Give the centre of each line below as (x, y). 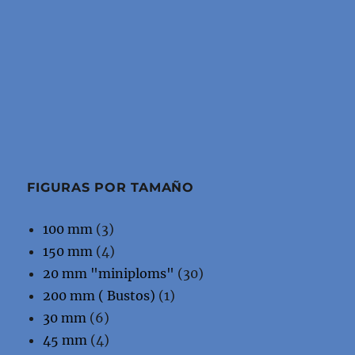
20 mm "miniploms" (109, 273)
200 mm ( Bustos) (99, 295)
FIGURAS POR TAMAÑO (111, 187)
